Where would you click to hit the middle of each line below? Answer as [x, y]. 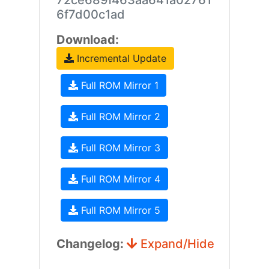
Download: [87, 40]
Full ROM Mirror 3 [119, 148]
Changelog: [91, 244]
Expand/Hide [176, 244]
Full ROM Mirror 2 [119, 116]
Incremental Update [120, 58]
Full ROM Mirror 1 [118, 85]
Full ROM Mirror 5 [119, 210]
